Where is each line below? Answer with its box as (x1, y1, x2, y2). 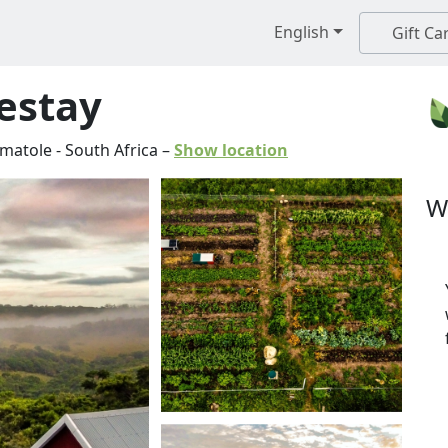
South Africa (65, 139, 158, 161)
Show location (174, 139, 288, 161)
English (270, 21, 330, 43)
